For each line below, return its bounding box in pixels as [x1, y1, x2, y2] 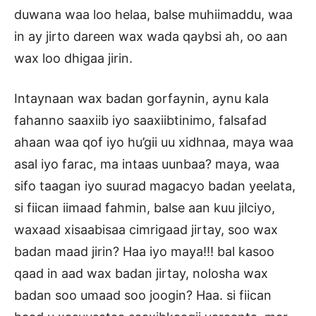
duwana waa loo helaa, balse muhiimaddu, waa [14, 7, 293, 23]
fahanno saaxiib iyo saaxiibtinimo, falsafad [14, 113, 267, 128]
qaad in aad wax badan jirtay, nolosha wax [14, 266, 268, 281]
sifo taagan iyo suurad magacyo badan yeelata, [14, 178, 296, 194]
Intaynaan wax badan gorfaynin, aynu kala [14, 91, 269, 107]
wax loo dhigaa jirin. [14, 51, 133, 66]
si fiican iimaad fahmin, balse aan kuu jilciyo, [14, 200, 275, 216]
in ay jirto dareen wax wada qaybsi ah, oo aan [14, 29, 288, 44]
